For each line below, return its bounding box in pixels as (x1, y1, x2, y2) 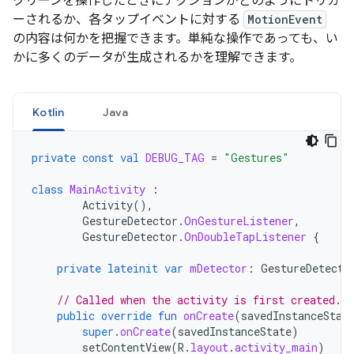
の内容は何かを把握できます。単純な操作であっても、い (13, 31, 338, 47)
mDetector (190, 261, 247, 276)
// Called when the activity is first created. (57, 292, 341, 307)
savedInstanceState (178, 324, 292, 339)
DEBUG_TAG (145, 150, 205, 165)
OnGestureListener (184, 213, 294, 228)
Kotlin (32, 105, 65, 119)
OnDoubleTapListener (184, 229, 307, 244)
